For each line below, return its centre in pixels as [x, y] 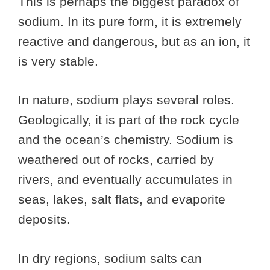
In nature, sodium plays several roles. [126, 100]
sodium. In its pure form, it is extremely [130, 21]
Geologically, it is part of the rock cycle [129, 120]
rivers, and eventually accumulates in [125, 180]
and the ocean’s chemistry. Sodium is [126, 140]
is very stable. [58, 61]
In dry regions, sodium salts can [110, 258]
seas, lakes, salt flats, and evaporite [122, 199]
